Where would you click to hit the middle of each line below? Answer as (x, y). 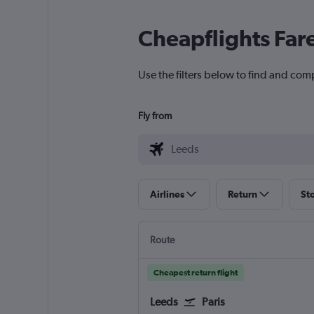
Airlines (167, 194)
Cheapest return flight (195, 273)
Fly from (155, 116)
